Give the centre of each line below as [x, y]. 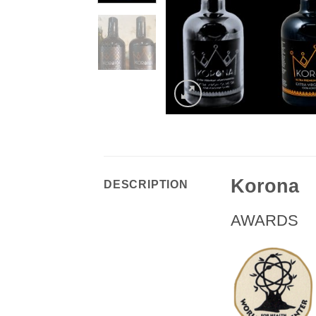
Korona [265, 186]
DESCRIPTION [146, 185]
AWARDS [265, 221]
